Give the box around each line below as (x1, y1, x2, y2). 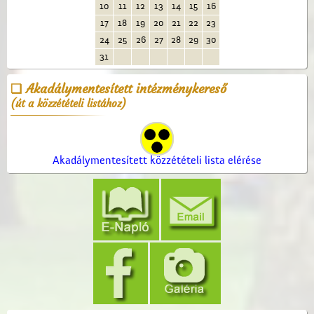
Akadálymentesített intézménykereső (26, 81, 226, 97)
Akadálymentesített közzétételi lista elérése (53, 154, 261, 168)
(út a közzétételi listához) (11, 97, 126, 111)
